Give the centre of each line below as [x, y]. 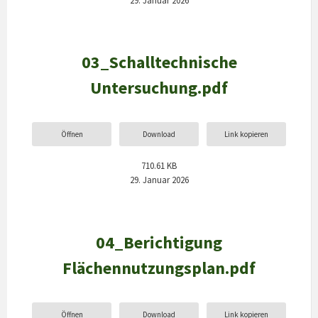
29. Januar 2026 [159, 180]
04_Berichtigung [159, 242]
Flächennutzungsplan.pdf [159, 268]
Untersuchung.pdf [159, 87]
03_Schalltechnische [159, 62]
